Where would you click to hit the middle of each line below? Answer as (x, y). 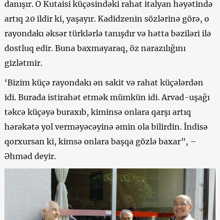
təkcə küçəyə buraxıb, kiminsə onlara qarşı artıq (97, 112)
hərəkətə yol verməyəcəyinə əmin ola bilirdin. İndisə (106, 126)
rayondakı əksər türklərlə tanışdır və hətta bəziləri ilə (108, 33)
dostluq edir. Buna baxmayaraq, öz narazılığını (95, 48)
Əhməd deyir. (30, 156)
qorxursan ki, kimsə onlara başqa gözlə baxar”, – (100, 141)
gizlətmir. (23, 63)
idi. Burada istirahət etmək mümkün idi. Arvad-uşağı (107, 97)
